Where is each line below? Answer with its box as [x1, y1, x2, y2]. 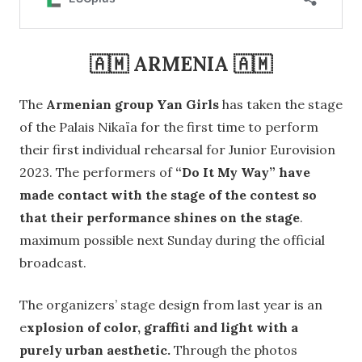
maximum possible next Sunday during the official [19, 232, 325, 249]
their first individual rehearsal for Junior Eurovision [19, 141, 335, 158]
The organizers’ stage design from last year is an [19, 297, 322, 314]
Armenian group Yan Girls [46, 96, 222, 113]
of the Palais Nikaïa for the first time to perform [19, 119, 318, 136]
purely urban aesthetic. [19, 342, 170, 359]
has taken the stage [222, 96, 343, 113]
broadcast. [19, 255, 86, 271]
